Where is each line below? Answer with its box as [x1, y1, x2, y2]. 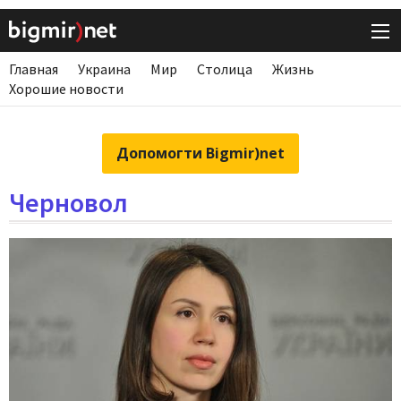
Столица [197, 60, 252, 79]
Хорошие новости [9, 80, 124, 98]
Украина [78, 60, 131, 79]
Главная [9, 60, 58, 79]
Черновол [9, 185, 128, 220]
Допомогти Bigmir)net [116, 143, 285, 164]
